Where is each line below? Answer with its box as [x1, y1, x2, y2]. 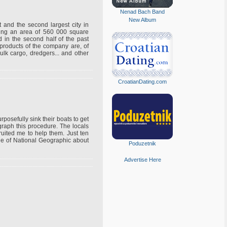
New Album [129, 17, 156, 23]
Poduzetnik [129, 140, 156, 146]
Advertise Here [124, 157, 161, 163]
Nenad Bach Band [120, 9, 165, 15]
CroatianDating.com [118, 79, 167, 85]
